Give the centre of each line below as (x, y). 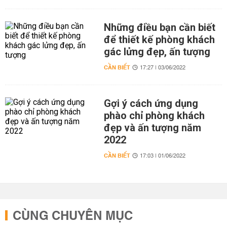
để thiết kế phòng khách (159, 40)
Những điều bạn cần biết (159, 27)
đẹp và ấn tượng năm (152, 128)
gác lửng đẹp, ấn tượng (157, 52)
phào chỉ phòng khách (154, 116)
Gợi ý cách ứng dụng (151, 103)
